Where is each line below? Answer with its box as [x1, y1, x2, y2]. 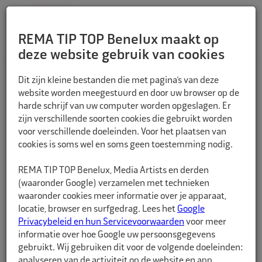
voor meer [184, 218, 226, 227]
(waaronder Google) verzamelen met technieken [18, 180, 209, 188]
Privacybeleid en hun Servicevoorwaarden [18, 218, 184, 227]
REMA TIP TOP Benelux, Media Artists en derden [18, 167, 209, 175]
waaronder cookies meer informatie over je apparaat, [18, 192, 226, 201]
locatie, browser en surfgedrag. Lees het [18, 205, 177, 214]
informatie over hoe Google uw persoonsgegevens [18, 231, 215, 240]
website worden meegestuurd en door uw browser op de [18, 89, 239, 98]
